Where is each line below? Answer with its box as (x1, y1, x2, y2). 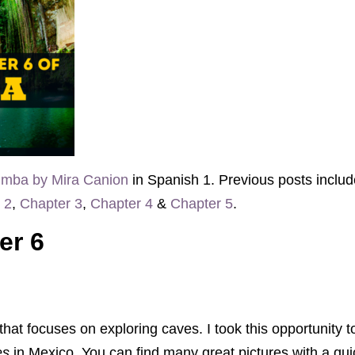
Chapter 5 (170, 195, 233, 212)
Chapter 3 (20, 195, 82, 212)
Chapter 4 (90, 195, 153, 212)
